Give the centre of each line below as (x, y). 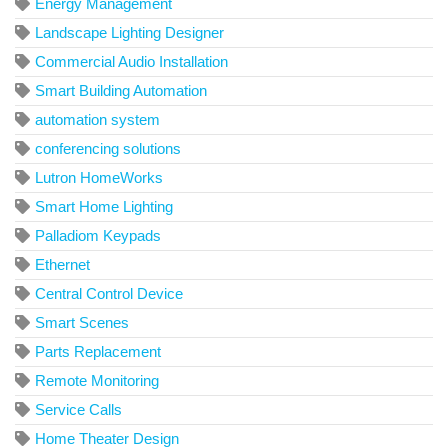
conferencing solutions (108, 149)
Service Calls (78, 410)
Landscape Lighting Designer (129, 33)
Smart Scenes (82, 323)
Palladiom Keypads (98, 236)
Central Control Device (109, 294)
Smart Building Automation (121, 91)
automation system (97, 120)
